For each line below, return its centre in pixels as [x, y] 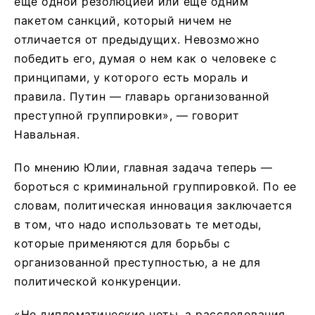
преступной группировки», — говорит [127, 116]
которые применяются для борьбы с [122, 244]
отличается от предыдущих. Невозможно [137, 40]
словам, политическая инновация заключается [153, 206]
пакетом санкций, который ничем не [123, 21]
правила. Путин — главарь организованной [142, 97]
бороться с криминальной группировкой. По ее [155, 187]
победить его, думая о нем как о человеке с [145, 59]
